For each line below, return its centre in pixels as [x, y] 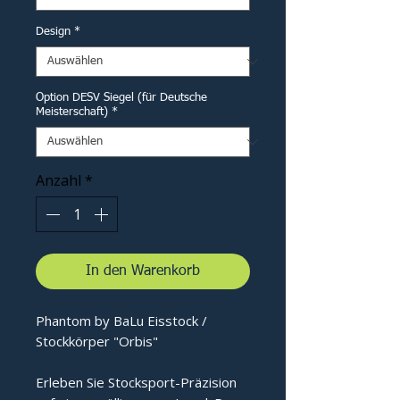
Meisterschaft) [72, 112]
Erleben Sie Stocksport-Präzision [136, 383]
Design [53, 32]
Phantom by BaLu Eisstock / [121, 321]
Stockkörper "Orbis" [97, 342]
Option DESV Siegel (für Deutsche [121, 98]
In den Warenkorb [143, 272]
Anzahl [58, 181]
